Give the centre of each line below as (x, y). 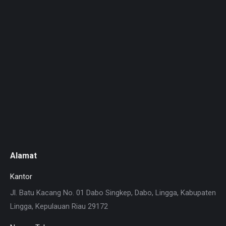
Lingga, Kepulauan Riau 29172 (59, 206)
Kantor (21, 177)
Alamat (23, 156)
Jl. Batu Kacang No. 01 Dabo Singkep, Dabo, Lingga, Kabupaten (113, 193)
